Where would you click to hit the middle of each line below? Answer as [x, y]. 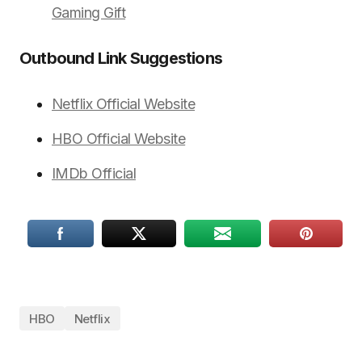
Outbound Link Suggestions [121, 58]
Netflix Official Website [124, 104]
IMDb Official [94, 173]
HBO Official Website [119, 139]
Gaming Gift [89, 13]
